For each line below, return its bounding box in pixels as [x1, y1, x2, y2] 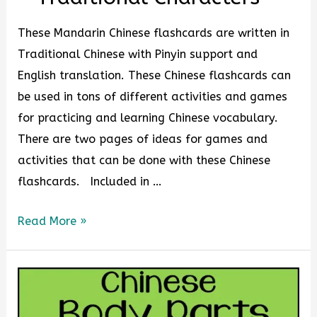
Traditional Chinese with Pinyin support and [18, 47, 258, 61]
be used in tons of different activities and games [18, 89, 288, 103]
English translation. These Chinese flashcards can [18, 68, 292, 82]
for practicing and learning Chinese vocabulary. [18, 110, 279, 125]
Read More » [18, 214, 87, 229]
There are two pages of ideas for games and [18, 132, 268, 146]
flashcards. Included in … [18, 174, 163, 188]
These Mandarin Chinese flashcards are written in [18, 25, 290, 40]
